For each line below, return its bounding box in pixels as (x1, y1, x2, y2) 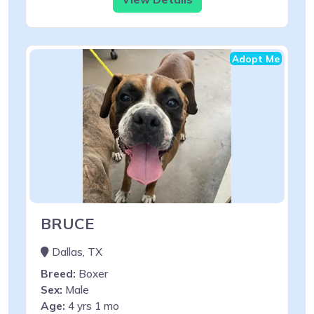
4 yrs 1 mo (65, 299, 119, 313)
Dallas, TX (49, 245, 102, 259)
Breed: (41, 266, 76, 280)
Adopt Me (232, 52, 280, 64)
